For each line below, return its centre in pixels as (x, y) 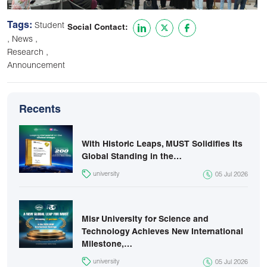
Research (27, 53)
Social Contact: (98, 28)
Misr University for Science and (145, 220)
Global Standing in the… (132, 157)
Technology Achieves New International (162, 232)
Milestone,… (107, 245)
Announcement (36, 66)
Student (49, 26)
